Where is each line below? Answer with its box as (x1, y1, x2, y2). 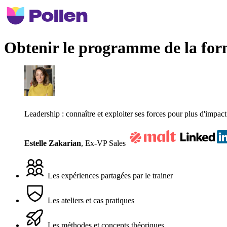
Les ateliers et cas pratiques (46, 196, 134, 205)
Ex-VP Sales (85, 138, 128, 147)
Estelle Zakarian (24, 138, 81, 147)
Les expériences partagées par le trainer (46, 171, 173, 180)
